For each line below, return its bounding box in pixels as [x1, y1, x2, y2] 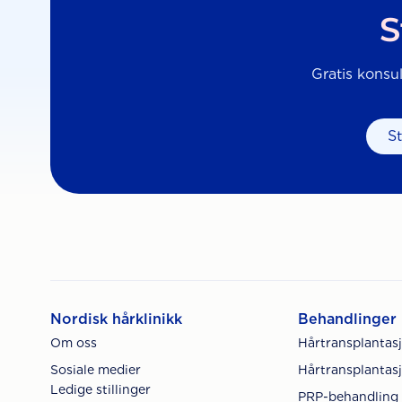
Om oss [50, 336, 97, 351]
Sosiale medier [50, 363, 141, 378]
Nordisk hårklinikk [50, 310, 182, 328]
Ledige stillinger [50, 382, 151, 398]
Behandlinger [297, 310, 397, 328]
